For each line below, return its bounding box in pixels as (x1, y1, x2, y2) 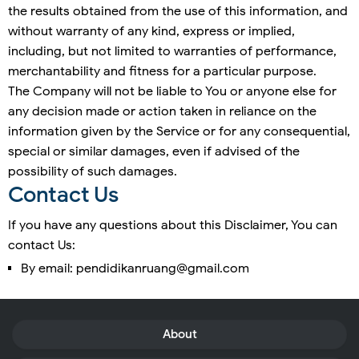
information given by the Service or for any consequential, (8, 123, 350, 140)
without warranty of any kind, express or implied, (8, 23, 295, 40)
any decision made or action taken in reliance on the (8, 103, 317, 120)
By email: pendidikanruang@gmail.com (21, 260, 249, 276)
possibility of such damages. (8, 163, 177, 180)
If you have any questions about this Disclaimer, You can (8, 217, 337, 234)
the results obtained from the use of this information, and (8, 3, 348, 20)
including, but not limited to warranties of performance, (8, 43, 337, 60)
